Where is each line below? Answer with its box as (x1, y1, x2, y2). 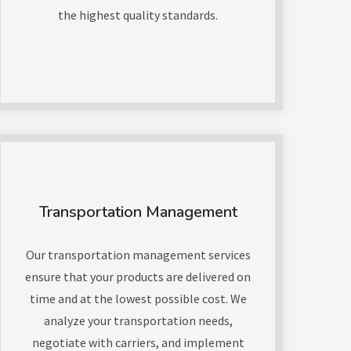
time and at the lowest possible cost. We (29, 291, 247, 306)
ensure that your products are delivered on (25, 269, 251, 284)
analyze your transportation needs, (43, 313, 233, 328)
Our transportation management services (25, 247, 251, 262)
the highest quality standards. (58, 7, 218, 23)
